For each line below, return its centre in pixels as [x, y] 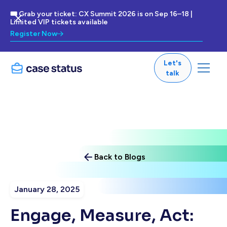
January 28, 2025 [47, 189]
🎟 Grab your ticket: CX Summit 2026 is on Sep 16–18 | [101, 14]
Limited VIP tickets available [59, 22]
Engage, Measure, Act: [102, 215]
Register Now [34, 34]
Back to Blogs [120, 157]
